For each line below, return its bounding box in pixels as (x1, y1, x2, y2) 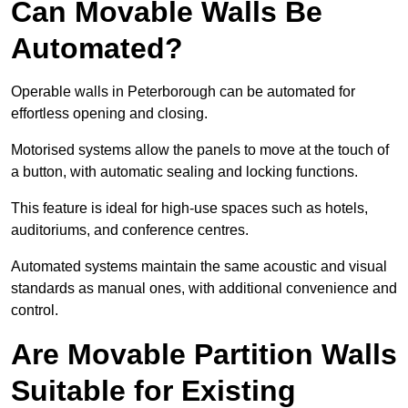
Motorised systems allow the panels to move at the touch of (11, 142, 389, 158)
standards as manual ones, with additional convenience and (11, 280, 397, 297)
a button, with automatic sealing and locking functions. (11, 164, 358, 180)
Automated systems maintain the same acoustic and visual (11, 259, 387, 275)
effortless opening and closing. (11, 106, 208, 122)
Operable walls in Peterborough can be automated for (11, 84, 355, 100)
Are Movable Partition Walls (11, 338, 397, 372)
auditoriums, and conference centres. (11, 222, 249, 239)
